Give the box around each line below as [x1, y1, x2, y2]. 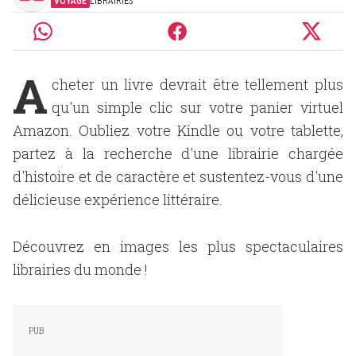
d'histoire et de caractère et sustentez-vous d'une [13, 167, 343, 186]
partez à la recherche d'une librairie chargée [13, 144, 343, 163]
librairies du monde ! [13, 260, 148, 279]
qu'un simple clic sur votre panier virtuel [52, 98, 343, 117]
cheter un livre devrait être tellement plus [52, 75, 343, 94]
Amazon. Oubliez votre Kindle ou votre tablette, [13, 121, 343, 140]
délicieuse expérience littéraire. [13, 190, 222, 209]
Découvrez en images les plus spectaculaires [13, 237, 343, 256]
